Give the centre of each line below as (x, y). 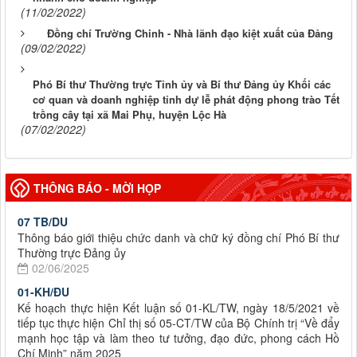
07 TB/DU (43, 222)
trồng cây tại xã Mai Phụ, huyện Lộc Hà (129, 115)
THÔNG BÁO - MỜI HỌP (97, 188)
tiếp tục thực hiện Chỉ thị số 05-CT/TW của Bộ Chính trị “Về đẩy (178, 323)
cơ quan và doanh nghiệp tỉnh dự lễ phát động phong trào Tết (186, 100)
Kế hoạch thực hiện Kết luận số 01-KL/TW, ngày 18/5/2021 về (178, 308)
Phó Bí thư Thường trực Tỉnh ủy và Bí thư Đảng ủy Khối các (182, 84)
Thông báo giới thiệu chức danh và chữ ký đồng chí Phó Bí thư (178, 238)
